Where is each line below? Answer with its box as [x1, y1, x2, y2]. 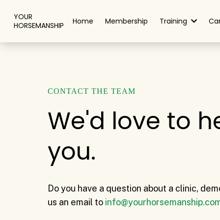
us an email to [48, 197, 105, 207]
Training [160, 16, 189, 26]
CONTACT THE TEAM [48, 87, 136, 95]
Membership [105, 16, 148, 26]
